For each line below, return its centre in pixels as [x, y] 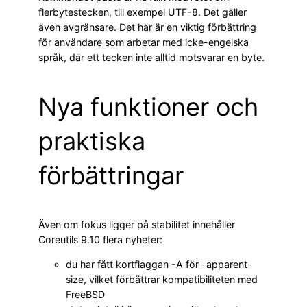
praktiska [92, 141]
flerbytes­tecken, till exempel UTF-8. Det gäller [143, 12]
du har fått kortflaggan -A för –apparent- [159, 264]
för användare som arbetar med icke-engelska [144, 42]
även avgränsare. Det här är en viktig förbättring [147, 27]
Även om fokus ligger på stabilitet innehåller [137, 224]
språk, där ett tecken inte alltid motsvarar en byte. [151, 57]
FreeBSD [85, 294]
